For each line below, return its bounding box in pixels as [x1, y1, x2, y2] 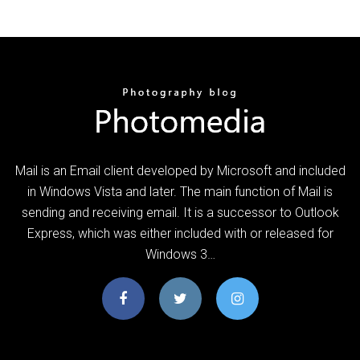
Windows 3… [145, 246, 215, 262]
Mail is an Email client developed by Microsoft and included [14, 162, 346, 178]
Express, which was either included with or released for [27, 225, 333, 241]
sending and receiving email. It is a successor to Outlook [21, 204, 339, 220]
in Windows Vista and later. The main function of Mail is [27, 183, 333, 199]
